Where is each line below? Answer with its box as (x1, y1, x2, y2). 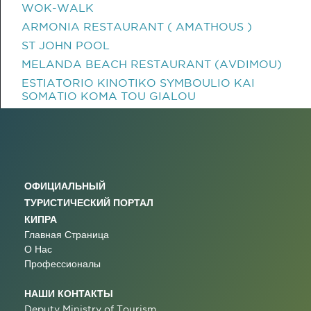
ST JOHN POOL (22, 39, 110, 51)
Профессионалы (24, 258, 101, 269)
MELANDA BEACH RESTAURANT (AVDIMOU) (22, 58, 282, 70)
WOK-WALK (22, 1, 94, 14)
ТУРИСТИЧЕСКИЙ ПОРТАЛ (24, 197, 153, 208)
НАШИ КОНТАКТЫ (24, 288, 113, 299)
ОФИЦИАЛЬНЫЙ (24, 180, 106, 191)
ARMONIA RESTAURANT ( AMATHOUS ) (22, 20, 252, 33)
